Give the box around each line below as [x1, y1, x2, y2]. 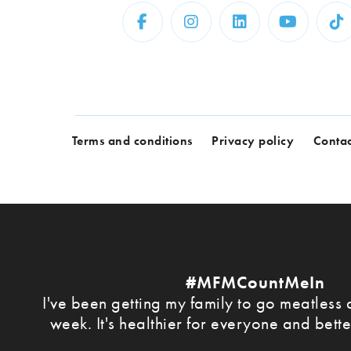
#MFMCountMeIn [186, 270, 325, 294]
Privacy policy [212, 132, 295, 150]
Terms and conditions [71, 132, 193, 150]
